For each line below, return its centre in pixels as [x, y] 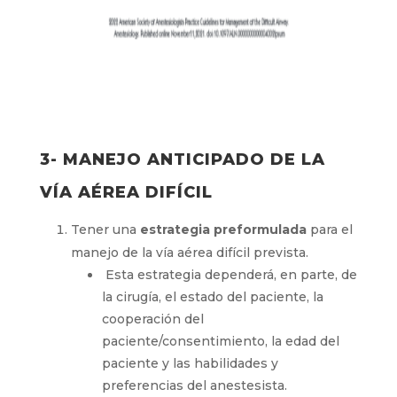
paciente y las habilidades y [190, 363]
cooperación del [152, 319]
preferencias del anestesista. [194, 385]
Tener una [105, 230]
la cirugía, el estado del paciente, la [212, 297]
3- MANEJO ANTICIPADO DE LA [182, 160]
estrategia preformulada [223, 230]
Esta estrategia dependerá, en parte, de [229, 275]
